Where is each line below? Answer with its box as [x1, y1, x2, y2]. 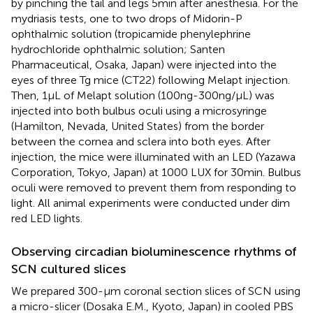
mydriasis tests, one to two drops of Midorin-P [11, 12, 242, 26]
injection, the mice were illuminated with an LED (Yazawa [11, 150, 296, 164]
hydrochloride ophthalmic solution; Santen [11, 43, 225, 57]
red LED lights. [11, 212, 82, 226]
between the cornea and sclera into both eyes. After [11, 135, 270, 149]
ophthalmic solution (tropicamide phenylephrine [11, 27, 251, 41]
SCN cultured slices [11, 261, 126, 277]
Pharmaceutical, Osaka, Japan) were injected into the [11, 58, 277, 72]
